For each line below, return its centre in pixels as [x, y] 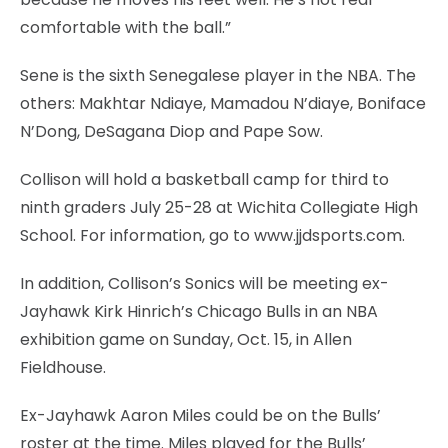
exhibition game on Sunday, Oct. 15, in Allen [186, 339]
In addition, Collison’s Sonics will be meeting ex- [204, 283]
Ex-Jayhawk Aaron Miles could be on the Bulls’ [200, 415]
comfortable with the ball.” [125, 27]
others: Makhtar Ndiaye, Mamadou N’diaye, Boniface [223, 103]
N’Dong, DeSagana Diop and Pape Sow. [171, 131]
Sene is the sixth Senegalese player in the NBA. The [218, 75]
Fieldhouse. [63, 367]
